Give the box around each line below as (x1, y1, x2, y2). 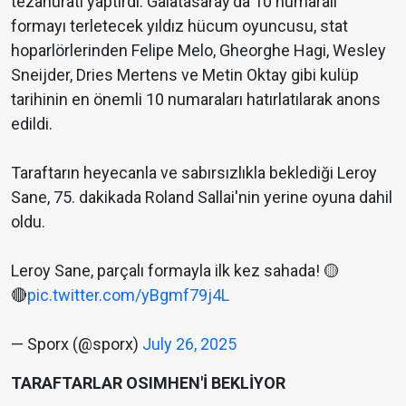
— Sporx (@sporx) (11, 334, 142, 354)
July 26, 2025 (142, 334, 237, 354)
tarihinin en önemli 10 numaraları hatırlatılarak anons (11, 90, 381, 110)
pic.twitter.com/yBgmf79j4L (27, 285, 229, 305)
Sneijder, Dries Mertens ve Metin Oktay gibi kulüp (11, 65, 359, 85)
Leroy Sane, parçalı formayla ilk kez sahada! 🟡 (11, 261, 340, 281)
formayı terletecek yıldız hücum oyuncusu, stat (11, 16, 348, 36)
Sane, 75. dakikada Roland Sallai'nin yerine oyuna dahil (11, 188, 392, 208)
